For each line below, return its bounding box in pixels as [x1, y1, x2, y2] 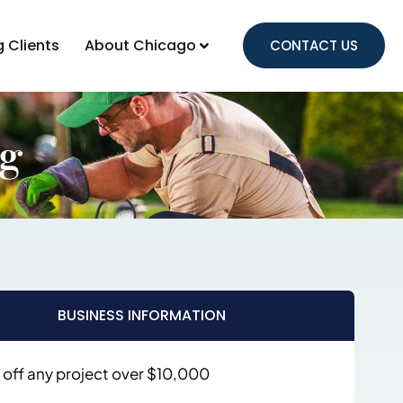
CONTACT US [270, 36, 359, 55]
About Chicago [85, 35, 197, 56]
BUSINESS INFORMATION [58, 305, 227, 326]
